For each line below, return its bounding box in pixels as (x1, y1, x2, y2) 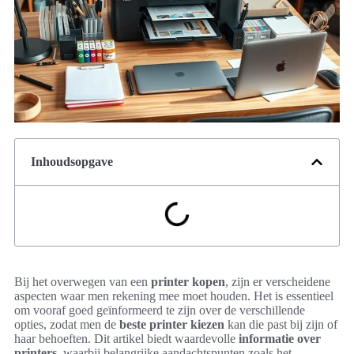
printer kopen (151, 275, 225, 289)
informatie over (239, 332, 321, 346)
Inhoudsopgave (31, 155, 113, 169)
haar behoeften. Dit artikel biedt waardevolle (14, 332, 239, 346)
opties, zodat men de (14, 318, 119, 332)
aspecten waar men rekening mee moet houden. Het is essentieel (14, 289, 333, 303)
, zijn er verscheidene (225, 275, 330, 289)
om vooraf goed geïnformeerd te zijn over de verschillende (14, 303, 305, 318)
